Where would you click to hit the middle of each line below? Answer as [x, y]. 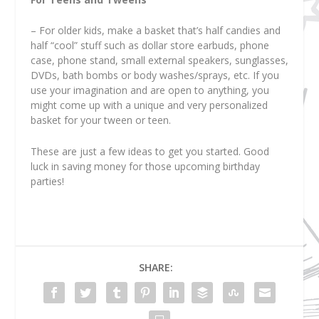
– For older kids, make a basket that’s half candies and [155, 31]
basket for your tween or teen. [100, 120]
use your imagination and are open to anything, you [150, 90]
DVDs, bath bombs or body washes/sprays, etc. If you [155, 75]
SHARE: [156, 267]
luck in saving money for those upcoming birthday [145, 166]
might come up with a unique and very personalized [149, 105]
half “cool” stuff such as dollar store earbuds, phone [150, 46]
